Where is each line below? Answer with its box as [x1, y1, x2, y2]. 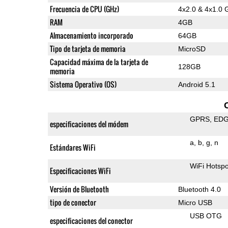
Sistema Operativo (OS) [49, 78, 117, 90]
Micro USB [178, 198, 212, 207]
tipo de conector [49, 196, 96, 208]
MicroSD [178, 44, 206, 53]
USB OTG [189, 211, 222, 220]
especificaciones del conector [49, 215, 133, 226]
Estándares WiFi [49, 141, 96, 153]
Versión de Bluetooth [49, 183, 109, 194]
